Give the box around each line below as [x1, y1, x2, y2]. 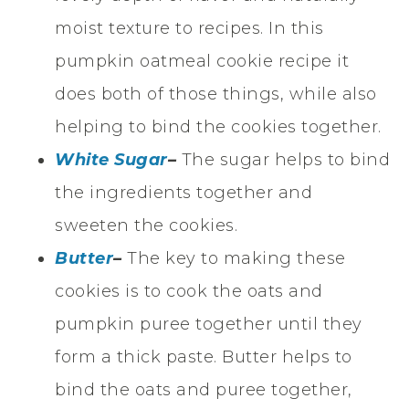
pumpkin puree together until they [55, 313, 362, 334]
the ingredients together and [55, 182, 312, 203]
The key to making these [127, 247, 346, 268]
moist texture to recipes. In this [55, 17, 324, 38]
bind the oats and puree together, [55, 379, 352, 400]
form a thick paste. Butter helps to [55, 346, 352, 367]
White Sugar [55, 149, 168, 170]
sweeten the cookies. [55, 215, 237, 236]
